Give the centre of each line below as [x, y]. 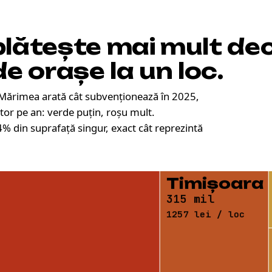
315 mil [190, 199]
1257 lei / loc [206, 214]
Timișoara [215, 184]
